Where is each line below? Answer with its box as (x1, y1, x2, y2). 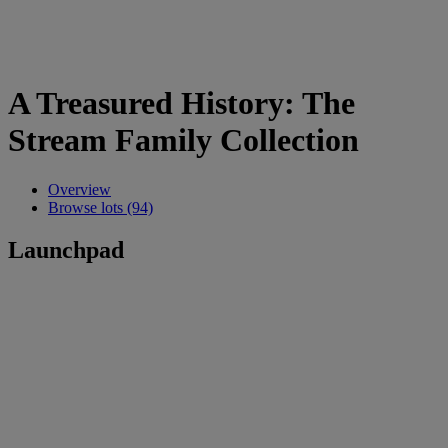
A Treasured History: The (8, 85, 355, 122)
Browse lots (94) (48, 198, 153, 216)
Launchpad (8, 236, 124, 263)
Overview (48, 180, 111, 198)
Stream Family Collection (8, 122, 359, 159)
